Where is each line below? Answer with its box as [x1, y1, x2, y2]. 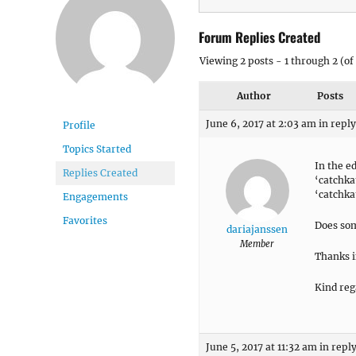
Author [236, 89, 271, 102]
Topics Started [63, 143, 131, 155]
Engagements [63, 191, 128, 203]
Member [240, 238, 274, 250]
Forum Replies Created [199, 26, 320, 47]
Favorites [63, 215, 107, 226]
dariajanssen [226, 222, 288, 235]
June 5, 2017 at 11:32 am [206, 340, 317, 353]
